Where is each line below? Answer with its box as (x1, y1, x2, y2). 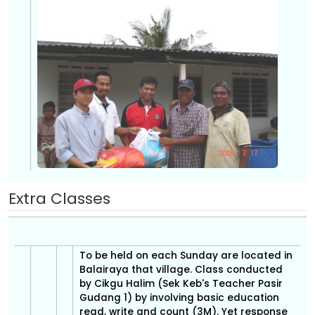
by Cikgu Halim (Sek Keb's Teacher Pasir (79, 277, 283, 290)
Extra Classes (8, 188, 110, 210)
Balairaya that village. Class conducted (79, 263, 226, 276)
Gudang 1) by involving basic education (79, 291, 197, 304)
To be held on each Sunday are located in (79, 249, 95, 262)
